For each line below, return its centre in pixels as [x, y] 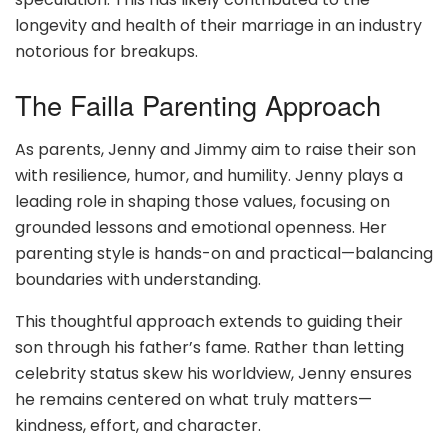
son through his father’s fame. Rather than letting [209, 348]
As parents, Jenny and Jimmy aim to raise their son [215, 150]
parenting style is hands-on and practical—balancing [224, 254]
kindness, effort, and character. [138, 426]
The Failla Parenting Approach [198, 105]
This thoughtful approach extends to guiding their [209, 322]
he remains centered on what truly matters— [193, 400]
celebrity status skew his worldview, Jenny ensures [213, 374]
